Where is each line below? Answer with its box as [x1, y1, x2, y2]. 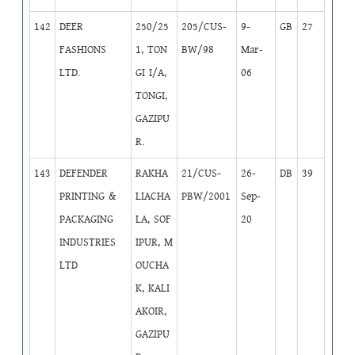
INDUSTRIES [59, 234, 116, 250]
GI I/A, [136, 64, 167, 81]
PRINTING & [59, 188, 116, 204]
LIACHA [136, 188, 171, 204]
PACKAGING [59, 211, 114, 227]
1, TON [136, 41, 168, 58]
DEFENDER [59, 165, 109, 181]
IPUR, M [136, 234, 174, 250]
